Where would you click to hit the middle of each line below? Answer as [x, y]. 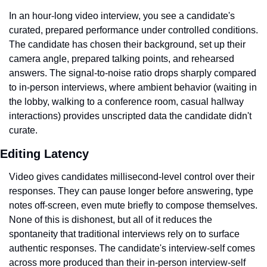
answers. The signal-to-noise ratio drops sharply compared [133, 73]
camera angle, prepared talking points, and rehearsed [122, 59]
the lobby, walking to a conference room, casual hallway [126, 102]
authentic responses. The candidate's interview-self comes [132, 248]
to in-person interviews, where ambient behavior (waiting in [133, 87]
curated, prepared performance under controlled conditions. [133, 30]
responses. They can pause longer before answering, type [131, 191]
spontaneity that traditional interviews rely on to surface [124, 234]
